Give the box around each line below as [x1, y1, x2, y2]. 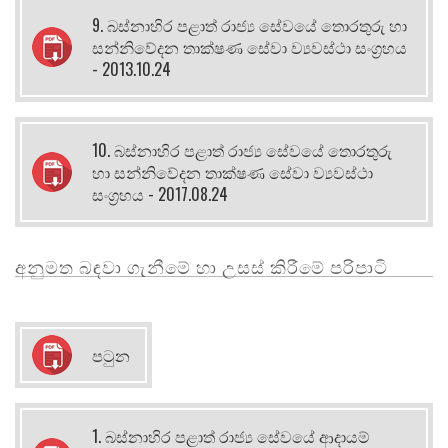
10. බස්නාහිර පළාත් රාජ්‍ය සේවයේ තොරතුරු [92, 137, 392, 162]
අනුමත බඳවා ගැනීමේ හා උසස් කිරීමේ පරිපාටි [15, 252, 388, 279]
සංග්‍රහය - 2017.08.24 [92, 181, 228, 206]
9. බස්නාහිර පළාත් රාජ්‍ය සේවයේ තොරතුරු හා [92, 12, 407, 37]
